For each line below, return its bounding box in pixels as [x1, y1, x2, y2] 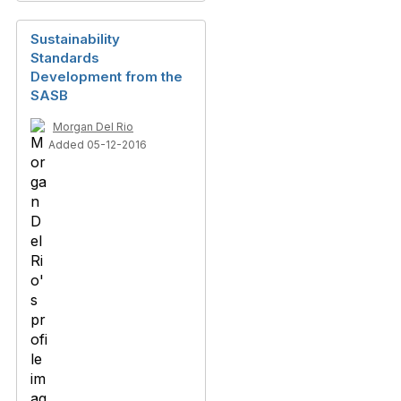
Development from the [30, 68, 183, 85]
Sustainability [30, 30, 120, 47]
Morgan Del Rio [53, 120, 133, 133]
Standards [30, 49, 99, 66]
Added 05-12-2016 [48, 138, 147, 151]
